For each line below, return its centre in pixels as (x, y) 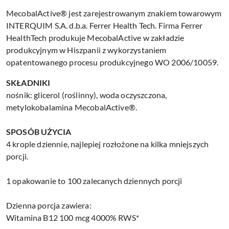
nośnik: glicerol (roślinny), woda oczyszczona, (87, 95)
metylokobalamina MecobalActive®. (72, 107)
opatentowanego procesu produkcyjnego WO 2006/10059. (112, 62)
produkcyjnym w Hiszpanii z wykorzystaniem (86, 50)
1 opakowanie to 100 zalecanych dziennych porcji (94, 181)
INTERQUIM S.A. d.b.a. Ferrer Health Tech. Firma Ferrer (105, 26)
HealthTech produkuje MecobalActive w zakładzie (95, 38)
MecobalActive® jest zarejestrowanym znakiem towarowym (114, 13)
